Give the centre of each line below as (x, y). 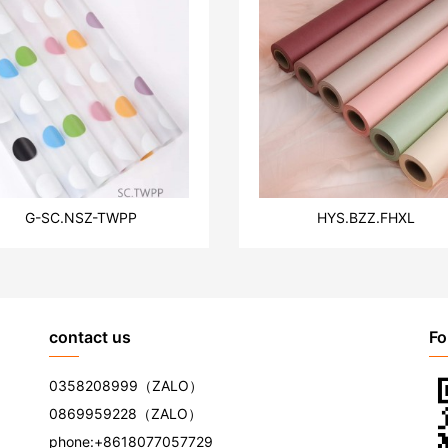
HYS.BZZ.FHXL (366, 217)
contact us (90, 336)
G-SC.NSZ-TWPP (81, 217)
